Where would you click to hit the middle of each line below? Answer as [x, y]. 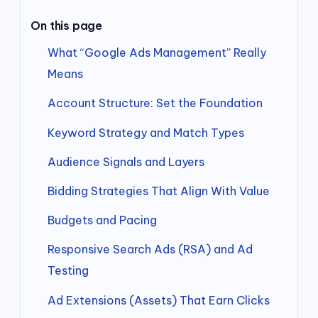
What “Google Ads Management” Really [157, 53]
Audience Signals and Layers [126, 161]
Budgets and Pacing [103, 220]
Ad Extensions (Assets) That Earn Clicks [159, 300]
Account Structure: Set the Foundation [155, 103]
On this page [67, 26]
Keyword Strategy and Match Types [146, 132]
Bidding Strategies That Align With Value [159, 191]
